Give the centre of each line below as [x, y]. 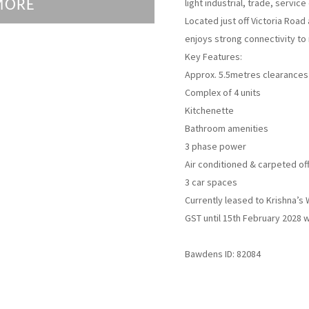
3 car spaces [211, 182]
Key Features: [213, 57]
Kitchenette [209, 110]
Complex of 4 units [223, 92]
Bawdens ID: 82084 [223, 254]
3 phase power [216, 146]
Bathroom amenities [227, 128]
